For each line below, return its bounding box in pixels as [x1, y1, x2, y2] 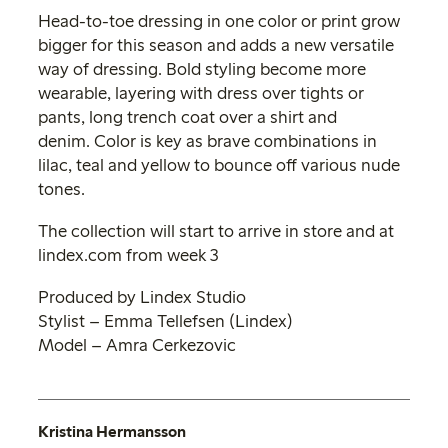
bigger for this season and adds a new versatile [38, 34, 394, 56]
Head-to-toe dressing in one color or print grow [38, 10, 400, 32]
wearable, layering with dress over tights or [38, 82, 364, 104]
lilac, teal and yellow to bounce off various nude [38, 154, 400, 176]
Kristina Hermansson [38, 422, 186, 441]
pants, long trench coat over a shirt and [38, 106, 337, 128]
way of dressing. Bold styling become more [38, 58, 366, 80]
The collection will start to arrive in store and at [38, 220, 394, 242]
